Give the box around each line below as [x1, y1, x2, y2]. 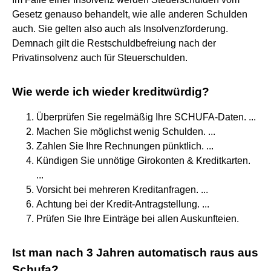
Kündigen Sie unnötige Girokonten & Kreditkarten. [36, 155, 250, 166]
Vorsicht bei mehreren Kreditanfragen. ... [36, 184, 208, 195]
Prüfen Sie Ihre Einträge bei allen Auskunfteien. [36, 213, 239, 224]
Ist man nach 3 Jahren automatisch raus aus [12, 246, 258, 259]
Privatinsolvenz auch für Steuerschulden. [12, 52, 188, 63]
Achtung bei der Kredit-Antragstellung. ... [36, 198, 209, 209]
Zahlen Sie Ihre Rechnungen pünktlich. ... [36, 140, 214, 151]
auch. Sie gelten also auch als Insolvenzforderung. [12, 23, 228, 34]
